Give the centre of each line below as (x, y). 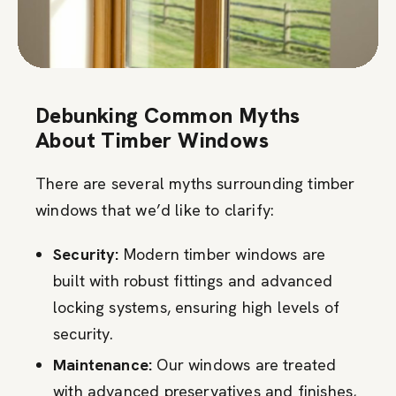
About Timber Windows (152, 140)
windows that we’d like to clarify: (155, 209)
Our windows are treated (244, 364)
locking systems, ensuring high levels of (197, 307)
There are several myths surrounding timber (195, 183)
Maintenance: (103, 364)
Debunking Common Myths (168, 115)
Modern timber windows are (222, 254)
